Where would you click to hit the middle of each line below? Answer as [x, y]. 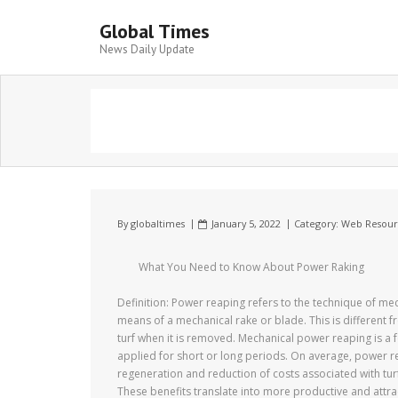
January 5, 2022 [246, 223]
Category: [318, 223]
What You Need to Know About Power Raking [251, 267]
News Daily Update [147, 49]
